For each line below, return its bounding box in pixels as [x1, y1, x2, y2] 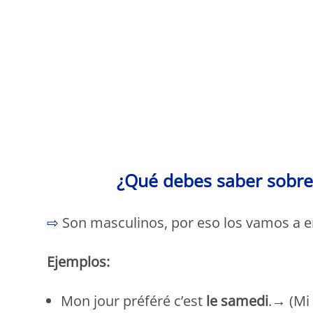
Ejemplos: [47, 252, 110, 271]
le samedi [206, 291, 269, 310]
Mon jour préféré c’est [61, 291, 207, 310]
